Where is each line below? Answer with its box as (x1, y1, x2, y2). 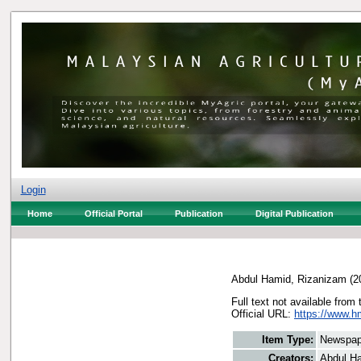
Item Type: (262, 334, 313, 346)
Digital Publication (255, 209, 334, 218)
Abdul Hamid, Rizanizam (231, 272, 346, 285)
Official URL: (231, 307, 294, 320)
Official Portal (84, 209, 143, 218)
